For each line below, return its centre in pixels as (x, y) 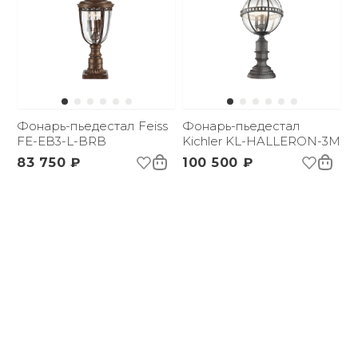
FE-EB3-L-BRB (62, 141)
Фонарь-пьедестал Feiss (92, 126)
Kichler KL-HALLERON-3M (261, 141)
